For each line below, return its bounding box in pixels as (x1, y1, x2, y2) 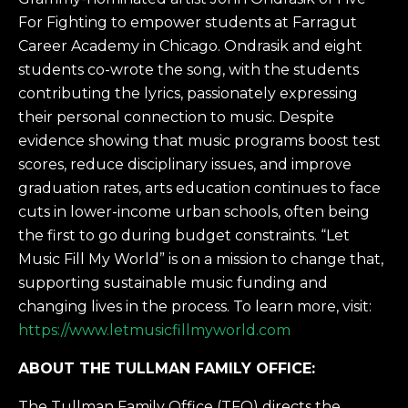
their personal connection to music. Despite (18, 108, 334, 127)
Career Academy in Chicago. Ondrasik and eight (18, 37, 362, 56)
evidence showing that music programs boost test (18, 132, 381, 150)
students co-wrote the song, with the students (18, 61, 359, 79)
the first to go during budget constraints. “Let (18, 227, 350, 245)
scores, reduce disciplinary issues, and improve (18, 156, 352, 174)
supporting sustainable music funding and (18, 274, 328, 292)
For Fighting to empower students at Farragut (18, 14, 357, 32)
